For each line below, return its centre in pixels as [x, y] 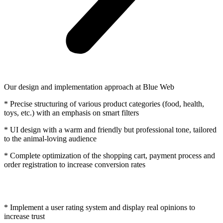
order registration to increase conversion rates [75, 164]
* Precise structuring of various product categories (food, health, [104, 104]
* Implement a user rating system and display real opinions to [100, 207]
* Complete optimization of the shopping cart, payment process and [110, 155]
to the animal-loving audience [50, 138]
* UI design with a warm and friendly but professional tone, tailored [110, 129]
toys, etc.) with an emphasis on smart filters [71, 112]
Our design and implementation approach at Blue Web [89, 87]
